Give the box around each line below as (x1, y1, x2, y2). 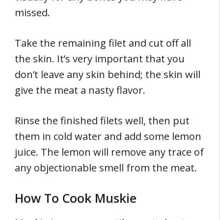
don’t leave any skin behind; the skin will (15, 68, 200, 82)
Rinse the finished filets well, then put (15, 114, 190, 128)
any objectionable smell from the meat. (15, 161, 197, 175)
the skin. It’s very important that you (15, 52, 185, 66)
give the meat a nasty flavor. (15, 83, 148, 97)
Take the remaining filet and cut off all (15, 36, 191, 50)
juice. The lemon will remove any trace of (15, 145, 204, 159)
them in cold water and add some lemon (15, 130, 201, 143)
